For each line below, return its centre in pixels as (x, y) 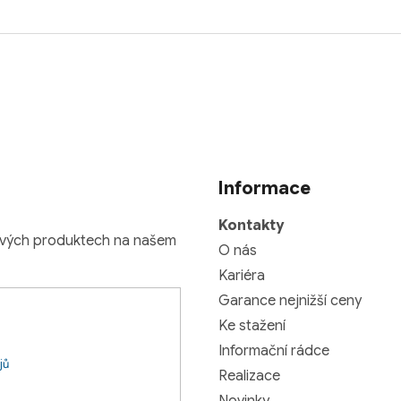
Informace (264, 189)
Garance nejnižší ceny (290, 301)
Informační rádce (274, 351)
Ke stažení (252, 326)
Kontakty (251, 226)
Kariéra (242, 276)
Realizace (249, 376)
